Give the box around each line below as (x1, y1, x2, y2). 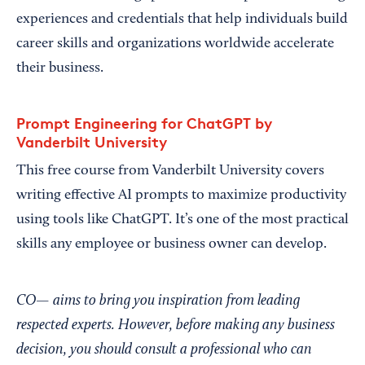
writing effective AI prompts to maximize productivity (16, 187, 346, 203)
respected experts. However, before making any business (16, 317, 335, 333)
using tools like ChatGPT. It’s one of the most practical (16, 212, 349, 227)
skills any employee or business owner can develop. (16, 236, 330, 252)
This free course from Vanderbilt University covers (16, 163, 324, 178)
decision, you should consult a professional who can (16, 341, 312, 358)
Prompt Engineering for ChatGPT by (16, 112, 272, 132)
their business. (16, 60, 103, 76)
